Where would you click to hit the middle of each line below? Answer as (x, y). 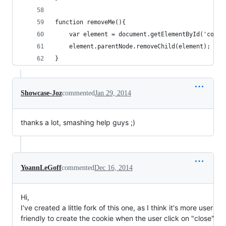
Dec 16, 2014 (114, 168)
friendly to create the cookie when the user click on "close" (118, 218)
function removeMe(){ (90, 22)
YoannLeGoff (41, 168)
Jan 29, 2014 (113, 93)
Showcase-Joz (41, 93)
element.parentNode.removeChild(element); (140, 46)
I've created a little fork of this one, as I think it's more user (117, 208)
